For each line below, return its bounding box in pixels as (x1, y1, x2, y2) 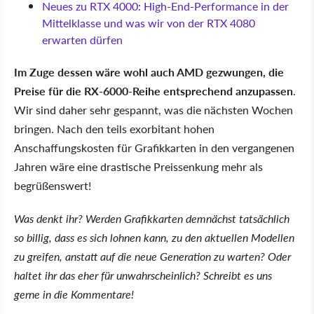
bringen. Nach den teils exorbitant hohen (14, 120, 214, 137)
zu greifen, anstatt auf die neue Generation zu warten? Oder (14, 247, 291, 264)
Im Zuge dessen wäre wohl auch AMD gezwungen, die (14, 63, 284, 80)
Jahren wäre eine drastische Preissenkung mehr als (14, 158, 263, 175)
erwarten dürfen (42, 31, 123, 48)
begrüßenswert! (14, 177, 91, 193)
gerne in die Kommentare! (14, 285, 134, 302)
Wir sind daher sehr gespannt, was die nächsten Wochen (14, 101, 293, 118)
